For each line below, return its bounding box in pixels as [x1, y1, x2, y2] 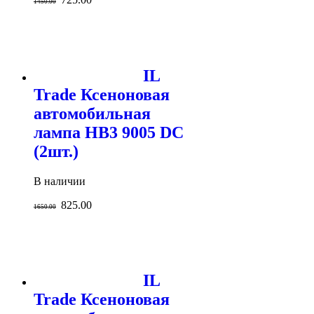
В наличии [34, 175, 86, 187]
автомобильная [34, 104, 151, 123]
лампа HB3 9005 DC [34, 123, 184, 142]
